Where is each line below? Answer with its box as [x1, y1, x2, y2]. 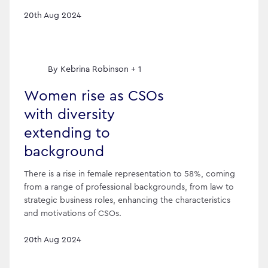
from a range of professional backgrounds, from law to [24, 182, 234, 191]
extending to [24, 126, 110, 141]
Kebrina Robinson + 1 [60, 65, 141, 74]
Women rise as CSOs [24, 89, 164, 104]
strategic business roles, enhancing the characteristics [24, 196, 230, 205]
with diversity [24, 108, 115, 123]
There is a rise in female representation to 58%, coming [24, 169, 235, 178]
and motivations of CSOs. [24, 209, 121, 218]
